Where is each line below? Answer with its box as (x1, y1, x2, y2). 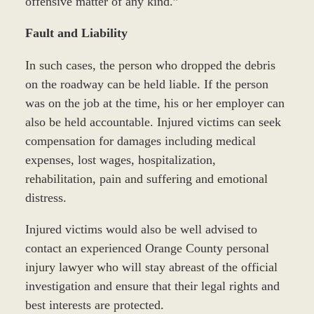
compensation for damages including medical (25, 133, 256, 148)
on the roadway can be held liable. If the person (25, 76, 268, 91)
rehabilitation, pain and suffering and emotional (25, 171, 268, 186)
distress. (25, 190, 67, 205)
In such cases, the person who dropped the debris (25, 57, 275, 72)
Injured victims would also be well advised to (25, 221, 257, 236)
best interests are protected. (25, 297, 164, 312)
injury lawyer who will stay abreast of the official (25, 259, 278, 274)
